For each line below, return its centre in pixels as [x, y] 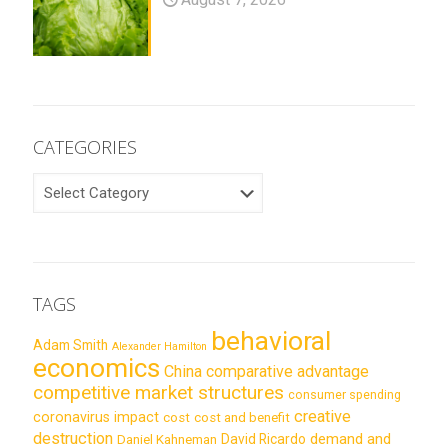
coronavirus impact [96, 416]
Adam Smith [70, 344]
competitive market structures [158, 392]
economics [96, 367]
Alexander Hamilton [159, 346]
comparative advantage [287, 371]
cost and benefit [242, 417]
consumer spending [344, 394]
